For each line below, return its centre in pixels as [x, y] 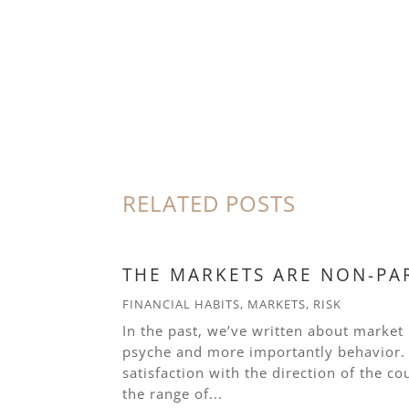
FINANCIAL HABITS [182, 304]
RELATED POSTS [210, 204]
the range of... [173, 394]
